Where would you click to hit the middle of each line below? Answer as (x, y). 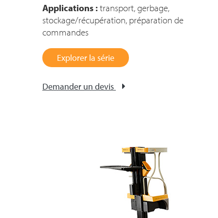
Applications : (70, 8)
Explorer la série (86, 58)
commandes (65, 32)
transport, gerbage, (134, 8)
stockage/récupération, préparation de (113, 20)
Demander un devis (78, 86)
